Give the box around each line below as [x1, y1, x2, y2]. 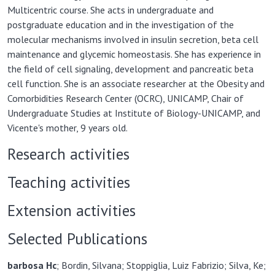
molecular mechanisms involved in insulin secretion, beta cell [7, 33, 258, 45]
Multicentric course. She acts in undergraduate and [7, 4, 214, 16]
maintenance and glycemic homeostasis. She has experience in [7, 48, 261, 60]
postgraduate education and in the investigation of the [7, 18, 234, 31]
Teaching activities [7, 172, 130, 192]
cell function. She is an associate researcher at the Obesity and [7, 77, 265, 90]
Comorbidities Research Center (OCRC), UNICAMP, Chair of [7, 92, 244, 104]
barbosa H [7, 259, 52, 271]
